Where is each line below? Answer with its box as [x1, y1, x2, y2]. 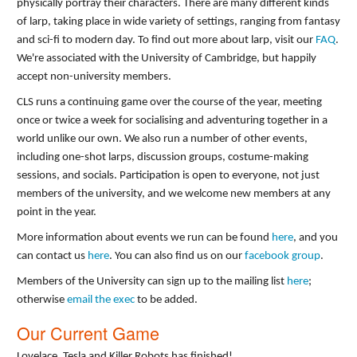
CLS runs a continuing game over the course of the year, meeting [17, 96, 322, 108]
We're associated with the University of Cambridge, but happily [17, 52, 316, 65]
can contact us [17, 249, 88, 262]
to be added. [135, 293, 198, 306]
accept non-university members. [17, 70, 171, 83]
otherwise [17, 293, 67, 306]
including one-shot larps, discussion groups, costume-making [17, 151, 308, 163]
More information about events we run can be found [17, 231, 272, 244]
